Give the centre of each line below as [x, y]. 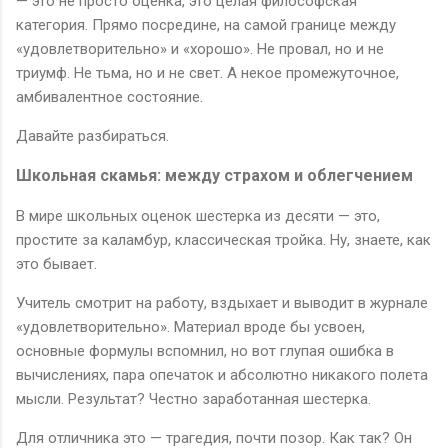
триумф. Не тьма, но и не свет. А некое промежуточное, [207, 72]
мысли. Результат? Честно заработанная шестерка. [193, 398]
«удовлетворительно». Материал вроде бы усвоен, [190, 326]
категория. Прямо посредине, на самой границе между [206, 24]
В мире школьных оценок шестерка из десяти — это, [198, 215]
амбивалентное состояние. [109, 96]
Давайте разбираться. [92, 135]
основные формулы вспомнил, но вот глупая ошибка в [205, 350]
